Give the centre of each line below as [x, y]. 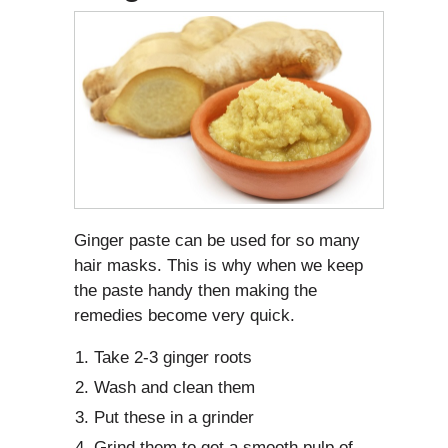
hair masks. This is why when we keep [218, 266]
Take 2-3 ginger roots [173, 358]
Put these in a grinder [174, 418]
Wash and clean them [174, 388]
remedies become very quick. [184, 316]
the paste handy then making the [195, 291]
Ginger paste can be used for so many [217, 241]
